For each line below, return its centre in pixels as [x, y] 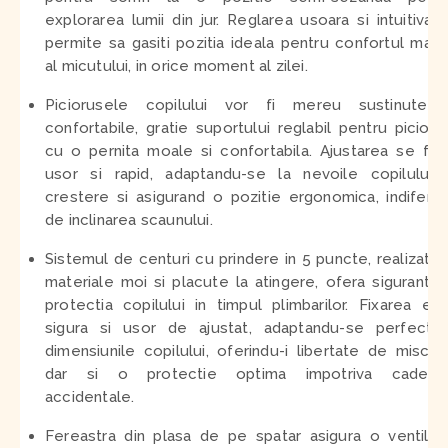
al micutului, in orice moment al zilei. [176, 65]
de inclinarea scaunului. [129, 219]
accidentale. [90, 396]
